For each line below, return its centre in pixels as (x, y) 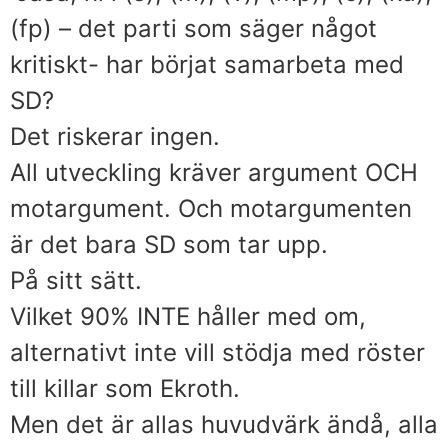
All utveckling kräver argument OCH (214, 172)
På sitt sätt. (76, 280)
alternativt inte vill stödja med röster (217, 352)
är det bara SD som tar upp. (169, 244)
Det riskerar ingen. (115, 136)
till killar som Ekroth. (125, 388)
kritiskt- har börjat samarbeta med (207, 64)
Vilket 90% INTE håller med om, (188, 316)
